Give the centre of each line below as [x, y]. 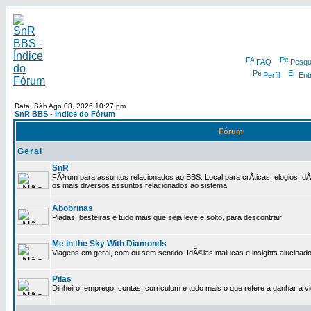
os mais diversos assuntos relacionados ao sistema [140, 185]
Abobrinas [73, 208]
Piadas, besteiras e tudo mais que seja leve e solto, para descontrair [167, 217]
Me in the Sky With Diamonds [109, 244]
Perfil [271, 75]
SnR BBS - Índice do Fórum [65, 114]
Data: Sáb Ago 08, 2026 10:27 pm [70, 106]
